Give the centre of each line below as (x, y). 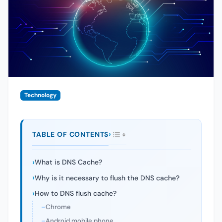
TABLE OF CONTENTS (71, 135)
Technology (40, 95)
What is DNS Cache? (68, 162)
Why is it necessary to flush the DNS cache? (107, 178)
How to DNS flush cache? (76, 194)
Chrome (58, 207)
